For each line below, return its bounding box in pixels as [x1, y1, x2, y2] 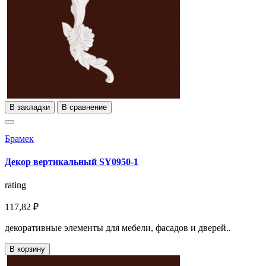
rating [5, 180, 26, 191]
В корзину [9, 245, 45, 254]
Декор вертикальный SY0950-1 [5, 157, 138, 167]
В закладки [9, 102, 50, 112]
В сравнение [62, 102, 107, 112]
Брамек [5, 133, 34, 144]
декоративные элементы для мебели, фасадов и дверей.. [5, 223, 231, 233]
